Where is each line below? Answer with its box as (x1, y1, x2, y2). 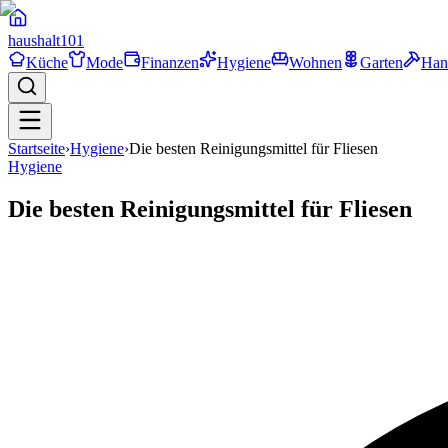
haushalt (8, 32, 60, 49)
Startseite (8, 140, 65, 157)
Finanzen (141, 54, 199, 71)
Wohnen (289, 54, 342, 71)
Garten (360, 54, 403, 71)
